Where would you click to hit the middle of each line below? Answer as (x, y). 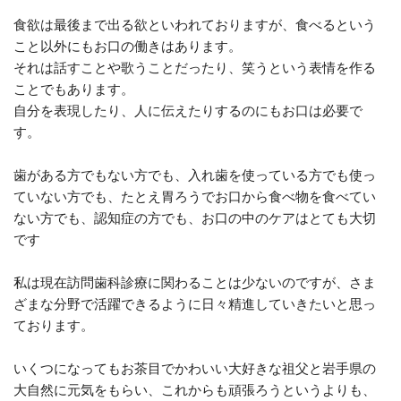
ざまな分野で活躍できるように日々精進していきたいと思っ (195, 304)
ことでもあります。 (74, 89)
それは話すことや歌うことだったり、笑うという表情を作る (195, 68)
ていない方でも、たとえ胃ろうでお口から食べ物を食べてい (195, 196)
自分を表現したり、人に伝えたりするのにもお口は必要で (188, 111)
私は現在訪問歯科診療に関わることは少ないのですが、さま (195, 282)
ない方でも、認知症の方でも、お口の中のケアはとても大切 (195, 218)
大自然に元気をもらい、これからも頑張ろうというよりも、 (195, 390)
